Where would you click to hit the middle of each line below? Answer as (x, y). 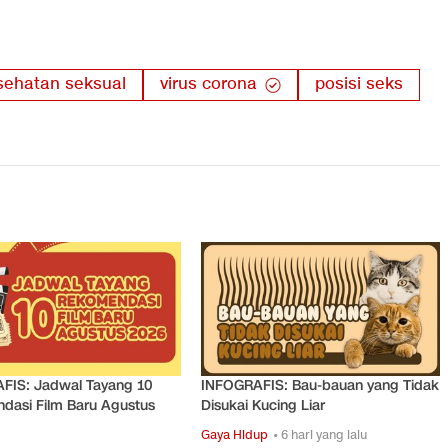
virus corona (208, 85)
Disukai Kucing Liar (263, 406)
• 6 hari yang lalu (320, 435)
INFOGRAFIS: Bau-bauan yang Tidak (320, 386)
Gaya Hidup (235, 435)
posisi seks (359, 85)
